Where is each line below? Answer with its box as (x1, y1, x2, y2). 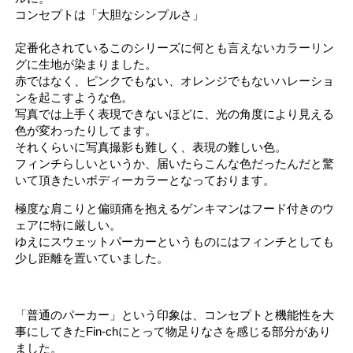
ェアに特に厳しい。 (15, 217, 122, 232)
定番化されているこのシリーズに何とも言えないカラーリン (15, 40, 335, 54)
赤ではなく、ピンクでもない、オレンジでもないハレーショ (15, 73, 335, 87)
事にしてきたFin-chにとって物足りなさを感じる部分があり (15, 324, 332, 338)
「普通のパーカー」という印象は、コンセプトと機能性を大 (15, 307, 335, 321)
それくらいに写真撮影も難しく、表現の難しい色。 (15, 139, 288, 154)
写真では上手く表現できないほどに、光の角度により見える (15, 106, 335, 121)
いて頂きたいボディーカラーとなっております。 (15, 173, 276, 187)
